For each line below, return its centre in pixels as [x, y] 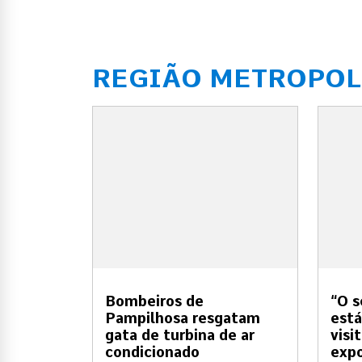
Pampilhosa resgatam [183, 318]
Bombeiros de [154, 301]
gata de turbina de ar [180, 335]
